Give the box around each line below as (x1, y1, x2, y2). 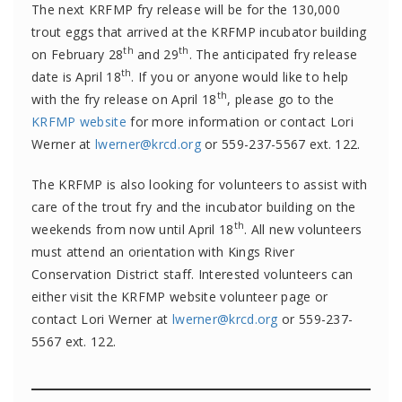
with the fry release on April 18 (31, 90, 217, 108)
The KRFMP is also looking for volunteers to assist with (31, 175, 368, 193)
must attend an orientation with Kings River (31, 242, 294, 260)
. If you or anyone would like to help (131, 67, 349, 85)
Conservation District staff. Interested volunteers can (31, 265, 354, 283)
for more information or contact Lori (126, 112, 354, 130)
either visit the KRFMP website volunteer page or (31, 287, 328, 305)
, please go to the (227, 90, 335, 108)
